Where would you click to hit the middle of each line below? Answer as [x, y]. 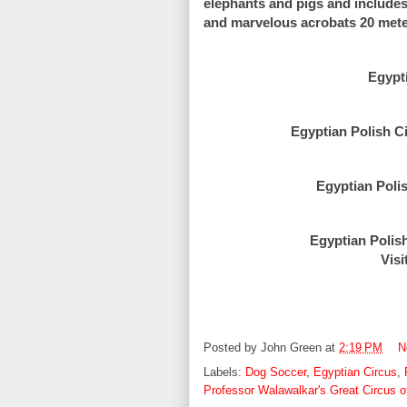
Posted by [232, 351]
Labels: [224, 375]
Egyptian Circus [355, 375]
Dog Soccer [276, 375]
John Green [291, 351]
